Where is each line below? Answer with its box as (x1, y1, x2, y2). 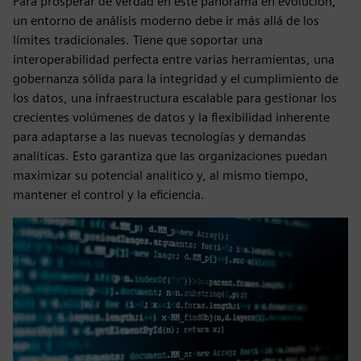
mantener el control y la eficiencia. (13, 187, 205, 202)
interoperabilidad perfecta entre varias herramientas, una (13, 52, 334, 67)
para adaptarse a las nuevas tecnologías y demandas (13, 129, 306, 144)
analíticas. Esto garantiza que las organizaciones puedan (13, 148, 327, 164)
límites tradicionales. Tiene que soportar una (13, 32, 263, 48)
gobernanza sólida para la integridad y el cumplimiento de (13, 71, 338, 86)
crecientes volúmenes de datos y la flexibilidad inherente (13, 110, 330, 125)
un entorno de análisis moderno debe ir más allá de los (13, 13, 319, 28)
